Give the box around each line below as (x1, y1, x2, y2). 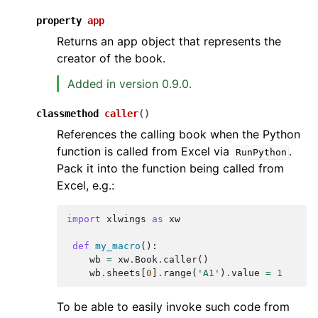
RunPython (235, 147, 287, 158)
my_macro (95, 241, 141, 252)
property (36, 15, 82, 27)
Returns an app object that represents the (57, 34, 281, 49)
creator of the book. (57, 51, 165, 66)
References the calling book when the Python (57, 127, 300, 142)
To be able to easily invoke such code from (57, 300, 290, 314)
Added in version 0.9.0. (67, 77, 192, 92)
